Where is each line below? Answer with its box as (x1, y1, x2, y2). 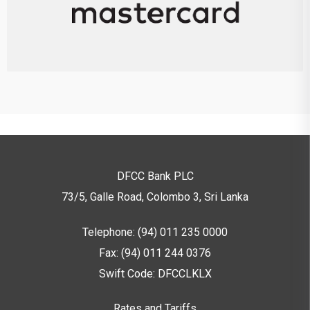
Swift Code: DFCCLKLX (98, 267, 212, 281)
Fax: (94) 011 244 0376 (99, 246, 211, 260)
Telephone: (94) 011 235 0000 (82, 226, 228, 239)
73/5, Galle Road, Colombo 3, (62, 190, 201, 204)
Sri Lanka (204, 190, 248, 204)
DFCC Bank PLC (116, 170, 194, 183)
